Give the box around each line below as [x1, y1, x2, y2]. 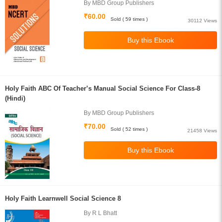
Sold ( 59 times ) [111, 16, 148, 22]
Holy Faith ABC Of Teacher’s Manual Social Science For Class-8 [5, 85, 200, 92]
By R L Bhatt [84, 210, 117, 217]
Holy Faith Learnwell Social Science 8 [5, 195, 121, 202]
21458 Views [187, 128, 217, 133]
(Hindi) [5, 95, 25, 102]
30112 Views [188, 18, 217, 23]
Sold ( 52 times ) [111, 126, 148, 132]
